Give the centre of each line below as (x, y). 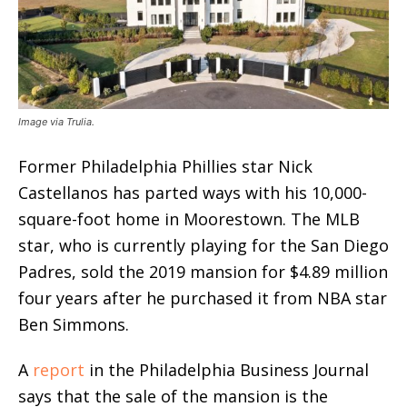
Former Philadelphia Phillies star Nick (165, 167)
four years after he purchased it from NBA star (203, 298)
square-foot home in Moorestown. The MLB (189, 219)
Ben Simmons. (74, 325)
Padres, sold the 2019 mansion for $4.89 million (203, 272)
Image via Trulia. (56, 122)
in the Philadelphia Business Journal (227, 370)
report (59, 370)
